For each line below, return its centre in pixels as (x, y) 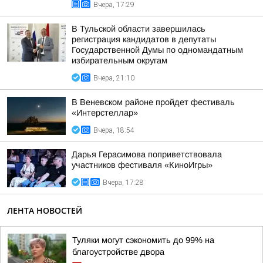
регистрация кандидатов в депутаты (144, 39)
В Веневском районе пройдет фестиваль (153, 102)
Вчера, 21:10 (114, 78)
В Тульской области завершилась (139, 29)
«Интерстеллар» (105, 113)
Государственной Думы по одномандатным (157, 50)
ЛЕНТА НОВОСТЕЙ (45, 210)
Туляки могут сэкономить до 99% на (143, 240)
